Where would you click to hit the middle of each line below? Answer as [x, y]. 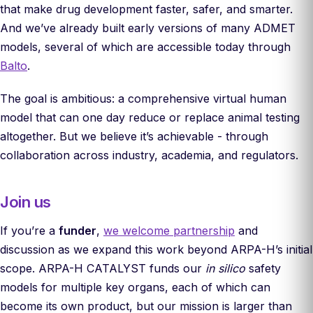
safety [263, 268]
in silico [225, 268]
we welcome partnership [169, 231]
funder [78, 231]
